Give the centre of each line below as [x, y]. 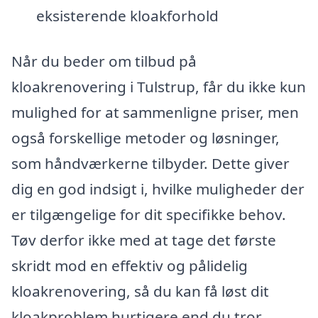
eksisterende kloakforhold [127, 15]
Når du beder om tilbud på [104, 61]
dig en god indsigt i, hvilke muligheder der [158, 188]
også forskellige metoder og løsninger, [146, 137]
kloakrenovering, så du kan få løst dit [140, 291]
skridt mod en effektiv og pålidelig [130, 265]
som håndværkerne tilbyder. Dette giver [150, 163]
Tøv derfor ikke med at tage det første [144, 240]
